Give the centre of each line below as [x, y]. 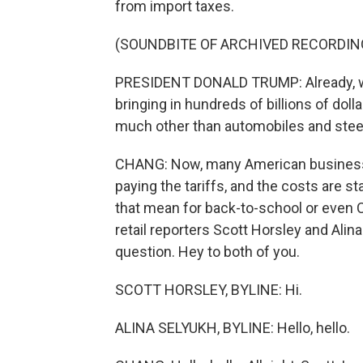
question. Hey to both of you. [207, 252]
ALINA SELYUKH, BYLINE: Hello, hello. [233, 328]
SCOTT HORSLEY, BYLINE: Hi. [209, 290]
